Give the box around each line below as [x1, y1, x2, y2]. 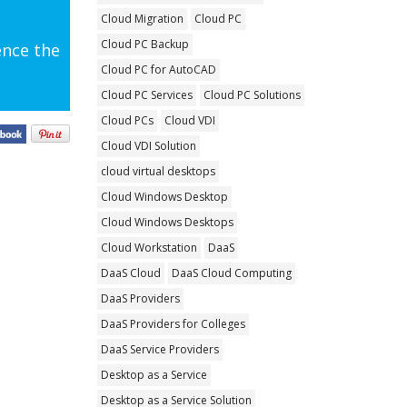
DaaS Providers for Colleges [101, 315, 246, 332]
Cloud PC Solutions [203, 86, 302, 103]
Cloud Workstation [101, 239, 198, 255]
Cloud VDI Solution [101, 137, 197, 154]
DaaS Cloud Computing [172, 264, 293, 281]
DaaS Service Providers [101, 341, 220, 357]
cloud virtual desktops [101, 163, 216, 179]
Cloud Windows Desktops [101, 213, 234, 230]
